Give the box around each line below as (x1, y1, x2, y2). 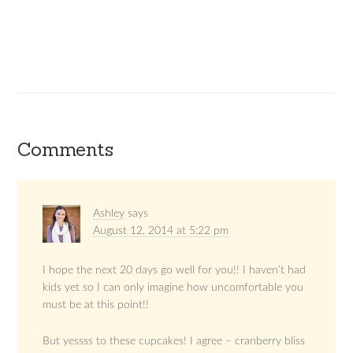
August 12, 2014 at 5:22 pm (93, 225, 229, 237)
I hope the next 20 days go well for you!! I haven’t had (43, 265, 307, 277)
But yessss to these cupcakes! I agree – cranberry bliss (43, 336, 306, 347)
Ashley (93, 208, 125, 220)
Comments (17, 137, 114, 162)
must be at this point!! (43, 299, 150, 311)
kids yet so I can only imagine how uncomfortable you (43, 282, 304, 294)
